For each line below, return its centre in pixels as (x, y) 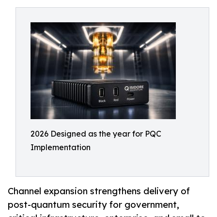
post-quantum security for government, (93, 205)
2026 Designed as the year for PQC (96, 134)
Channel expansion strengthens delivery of (99, 191)
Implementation (61, 147)
